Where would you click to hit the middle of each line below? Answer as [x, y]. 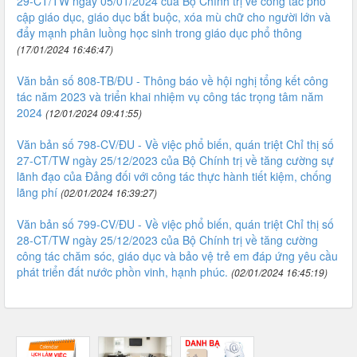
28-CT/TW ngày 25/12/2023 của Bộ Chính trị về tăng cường [167, 240]
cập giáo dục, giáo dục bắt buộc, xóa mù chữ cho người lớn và [174, 17]
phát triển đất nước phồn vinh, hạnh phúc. [122, 272]
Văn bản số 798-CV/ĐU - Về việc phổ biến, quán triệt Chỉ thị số [175, 144]
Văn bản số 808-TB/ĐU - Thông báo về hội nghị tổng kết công [173, 80]
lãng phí [37, 192]
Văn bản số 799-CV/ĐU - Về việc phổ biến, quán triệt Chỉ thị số [175, 224]
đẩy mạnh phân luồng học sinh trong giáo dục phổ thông [159, 33]
